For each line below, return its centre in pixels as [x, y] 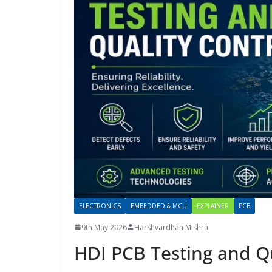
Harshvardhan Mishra [171, 227]
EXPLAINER [213, 206]
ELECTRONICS [100, 206]
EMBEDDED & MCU [159, 206]
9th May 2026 [104, 227]
